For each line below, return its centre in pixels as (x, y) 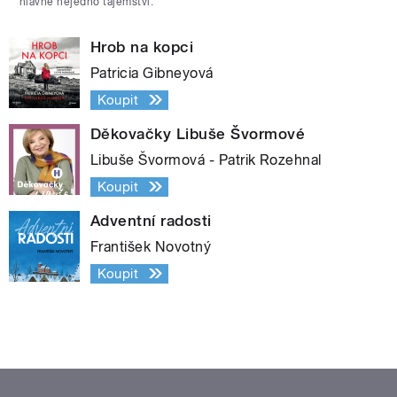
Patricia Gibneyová (152, 73)
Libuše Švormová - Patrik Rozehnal (206, 160)
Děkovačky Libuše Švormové (198, 133)
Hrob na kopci (142, 47)
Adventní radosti (151, 220)
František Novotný (151, 246)
